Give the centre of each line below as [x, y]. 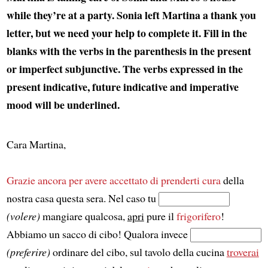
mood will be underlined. [63, 104]
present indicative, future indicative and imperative [122, 86]
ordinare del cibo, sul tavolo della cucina [138, 252]
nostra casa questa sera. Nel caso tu [82, 198]
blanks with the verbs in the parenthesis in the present [129, 51]
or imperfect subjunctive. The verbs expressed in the [124, 68]
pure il [160, 216]
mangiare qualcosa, [83, 216]
